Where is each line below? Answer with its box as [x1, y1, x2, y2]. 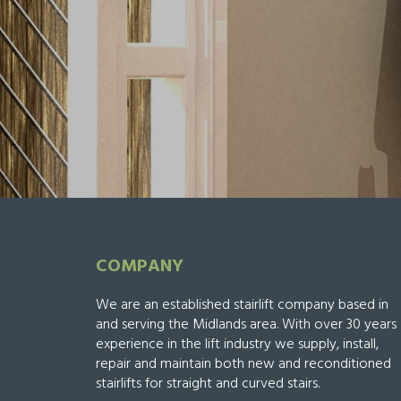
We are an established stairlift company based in [96, 294, 388, 317]
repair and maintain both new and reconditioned [96, 353, 391, 376]
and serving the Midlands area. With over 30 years [96, 313, 397, 337]
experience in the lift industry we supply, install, [96, 333, 379, 356]
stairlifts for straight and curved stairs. [96, 372, 320, 396]
